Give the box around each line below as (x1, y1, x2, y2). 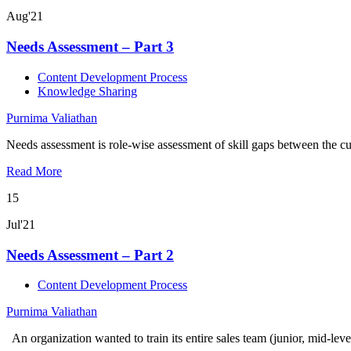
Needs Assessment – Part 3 (6, 38, 174, 56)
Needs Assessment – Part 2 (6, 246, 174, 263)
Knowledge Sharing (38, 84, 137, 98)
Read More (6, 164, 62, 178)
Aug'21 (6, 9, 43, 24)
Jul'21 (6, 217, 35, 231)
